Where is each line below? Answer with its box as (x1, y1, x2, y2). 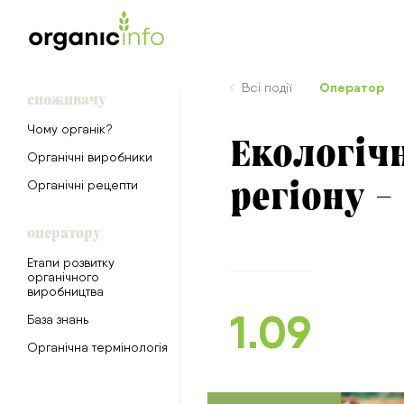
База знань (27, 312, 88, 326)
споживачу (27, 89, 106, 108)
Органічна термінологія (27, 340, 168, 354)
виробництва (27, 284, 104, 298)
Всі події (242, 80, 292, 95)
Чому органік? (27, 122, 113, 136)
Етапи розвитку (27, 255, 115, 270)
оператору (27, 223, 101, 242)
